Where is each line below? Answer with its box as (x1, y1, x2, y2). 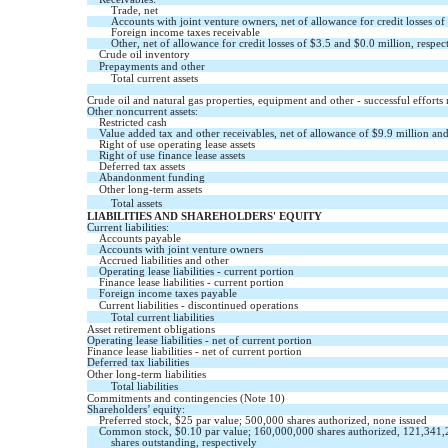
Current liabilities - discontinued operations (99, 299, 298, 311)
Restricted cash (99, 116, 167, 128)
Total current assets (111, 72, 198, 84)
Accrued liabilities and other (99, 254, 229, 266)
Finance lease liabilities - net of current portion (87, 345, 302, 357)
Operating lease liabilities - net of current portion (87, 334, 312, 346)
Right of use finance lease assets (99, 149, 245, 161)
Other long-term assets (99, 183, 202, 195)
